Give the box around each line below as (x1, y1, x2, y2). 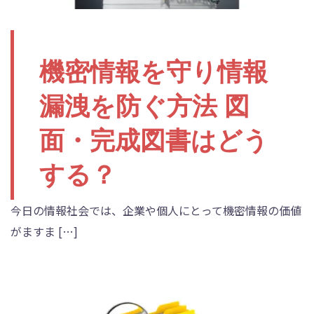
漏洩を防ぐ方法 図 (39, 92, 250, 121)
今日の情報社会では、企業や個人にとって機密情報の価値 (11, 202, 301, 219)
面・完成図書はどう (39, 126, 268, 156)
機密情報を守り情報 (39, 57, 268, 87)
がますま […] (11, 223, 78, 240)
